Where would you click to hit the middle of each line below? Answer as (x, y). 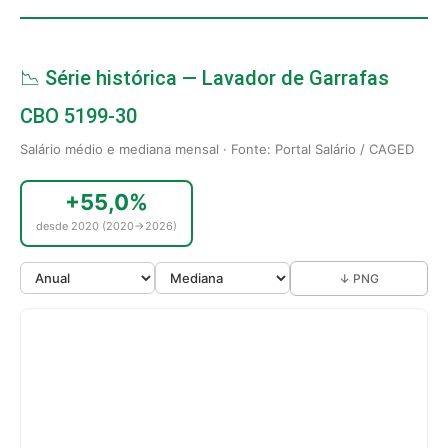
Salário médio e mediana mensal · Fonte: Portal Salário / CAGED (217, 148)
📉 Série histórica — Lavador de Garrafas (204, 77)
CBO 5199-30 (78, 115)
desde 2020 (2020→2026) (106, 225)
